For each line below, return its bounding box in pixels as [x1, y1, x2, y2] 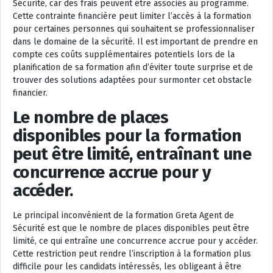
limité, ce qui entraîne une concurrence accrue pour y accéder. [13, 236, 258, 246]
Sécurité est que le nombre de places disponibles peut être [13, 223, 249, 233]
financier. [13, 88, 48, 98]
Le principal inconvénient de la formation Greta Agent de [13, 210, 234, 221]
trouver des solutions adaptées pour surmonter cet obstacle [13, 75, 252, 85]
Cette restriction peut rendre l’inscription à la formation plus [13, 249, 251, 259]
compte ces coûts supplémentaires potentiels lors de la [13, 49, 235, 60]
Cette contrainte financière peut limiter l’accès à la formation [13, 11, 251, 21]
